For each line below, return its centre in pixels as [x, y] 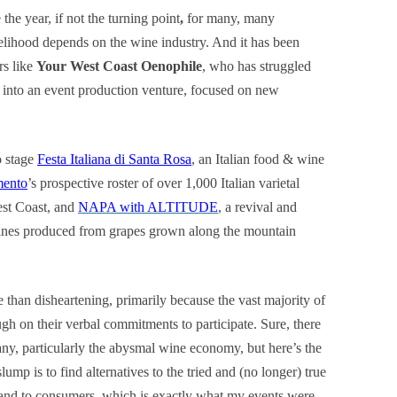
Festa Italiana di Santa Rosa [114, 159]
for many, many [231, 18]
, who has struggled [257, 66]
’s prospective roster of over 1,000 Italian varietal [163, 183]
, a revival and [257, 207]
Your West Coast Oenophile [119, 66]
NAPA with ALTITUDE [148, 207]
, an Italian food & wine [258, 159]
